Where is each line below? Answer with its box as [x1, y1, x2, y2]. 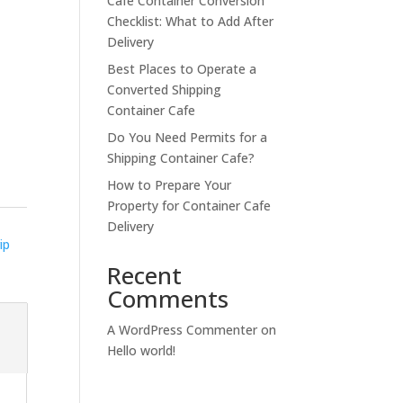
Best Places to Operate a [107, 60, 257, 77]
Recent [107, 259, 183, 291]
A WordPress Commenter [107, 321, 258, 338]
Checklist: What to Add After [107, 13, 274, 30]
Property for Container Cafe [107, 197, 272, 214]
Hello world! [107, 342, 176, 359]
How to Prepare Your [107, 176, 232, 193]
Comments [107, 282, 229, 315]
